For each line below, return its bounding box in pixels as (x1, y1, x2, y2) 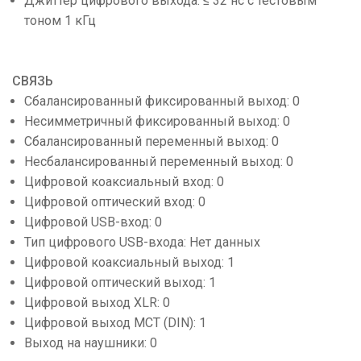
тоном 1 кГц (24, 13, 96, 28)
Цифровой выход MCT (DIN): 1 (24, 315, 206, 330)
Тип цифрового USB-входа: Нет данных (24, 234, 260, 250)
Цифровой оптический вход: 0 (24, 194, 205, 210)
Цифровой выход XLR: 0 (24, 295, 170, 310)
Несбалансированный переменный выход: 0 (24, 154, 293, 169)
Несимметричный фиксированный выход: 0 (24, 114, 290, 129)
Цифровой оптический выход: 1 (24, 275, 216, 290)
